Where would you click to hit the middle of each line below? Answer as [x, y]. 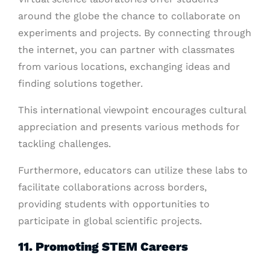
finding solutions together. [80, 83]
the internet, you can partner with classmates [126, 50]
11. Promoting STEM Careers [103, 246]
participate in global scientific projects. [110, 221]
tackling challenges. [64, 144]
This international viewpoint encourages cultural [132, 110]
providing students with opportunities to [114, 204]
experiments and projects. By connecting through [135, 33]
